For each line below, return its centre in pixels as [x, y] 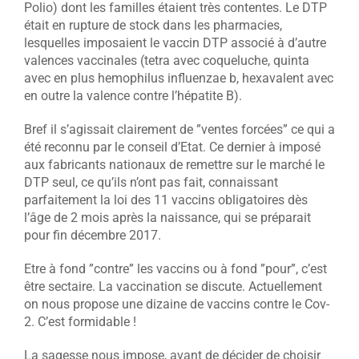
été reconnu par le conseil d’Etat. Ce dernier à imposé [172, 147]
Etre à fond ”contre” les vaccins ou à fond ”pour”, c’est [175, 268]
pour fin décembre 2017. [92, 235]
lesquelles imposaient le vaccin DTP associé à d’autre [175, 42]
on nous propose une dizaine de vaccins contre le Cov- [176, 304]
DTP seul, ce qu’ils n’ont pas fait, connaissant [151, 182]
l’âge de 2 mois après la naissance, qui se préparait [167, 217]
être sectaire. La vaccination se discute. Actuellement [173, 286]
